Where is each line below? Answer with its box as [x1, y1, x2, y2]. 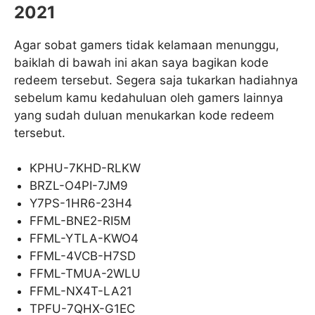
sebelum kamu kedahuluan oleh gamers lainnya [14, 90, 283, 105]
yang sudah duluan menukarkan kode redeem [14, 108, 274, 122]
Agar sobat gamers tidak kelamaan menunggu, [14, 37, 279, 52]
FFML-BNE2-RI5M [30, 214, 131, 228]
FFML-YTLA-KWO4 [30, 231, 139, 245]
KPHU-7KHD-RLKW [30, 161, 141, 175]
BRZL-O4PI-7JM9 [30, 179, 129, 193]
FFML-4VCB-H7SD [30, 249, 136, 263]
